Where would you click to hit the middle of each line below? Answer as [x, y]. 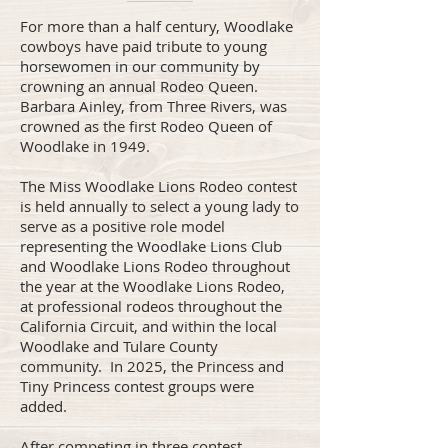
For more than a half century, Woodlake [156, 26]
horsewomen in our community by [140, 66]
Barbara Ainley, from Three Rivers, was [153, 106]
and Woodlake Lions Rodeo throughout [155, 266]
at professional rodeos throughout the [151, 306]
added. [45, 406]
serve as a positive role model [122, 226]
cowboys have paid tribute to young [143, 46]
